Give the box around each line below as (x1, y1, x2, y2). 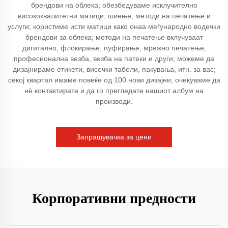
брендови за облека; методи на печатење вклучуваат (25, 33, 203, 41)
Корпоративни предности (32, 190, 196, 206)
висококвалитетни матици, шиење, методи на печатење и (17, 12, 211, 20)
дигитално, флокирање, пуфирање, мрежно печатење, (22, 44, 206, 52)
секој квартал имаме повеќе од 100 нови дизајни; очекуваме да (8, 76, 220, 84)
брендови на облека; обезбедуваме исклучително (31, 1, 197, 9)
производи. (95, 97, 133, 105)
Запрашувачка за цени (76, 133, 152, 141)
